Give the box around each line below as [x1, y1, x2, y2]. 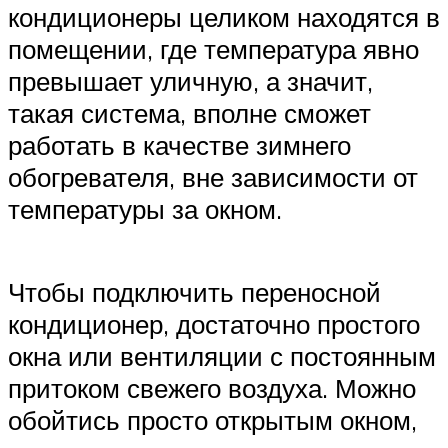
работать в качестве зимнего [8, 129, 351, 162]
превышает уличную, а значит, [8, 65, 373, 98]
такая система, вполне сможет [8, 97, 371, 130]
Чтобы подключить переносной [8, 276, 381, 309]
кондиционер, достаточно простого [8, 308, 420, 341]
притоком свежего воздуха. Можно [8, 372, 416, 405]
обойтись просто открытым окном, [8, 404, 417, 437]
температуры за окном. [8, 193, 282, 226]
